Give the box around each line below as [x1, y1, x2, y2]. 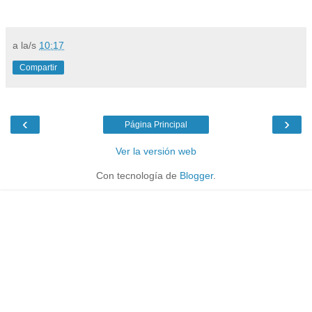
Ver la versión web [116, 145, 196, 157]
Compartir [19, 62, 57, 72]
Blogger [180, 169, 213, 181]
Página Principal [125, 119, 187, 130]
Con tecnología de [96, 169, 180, 181]
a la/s [13, 39, 39, 51]
